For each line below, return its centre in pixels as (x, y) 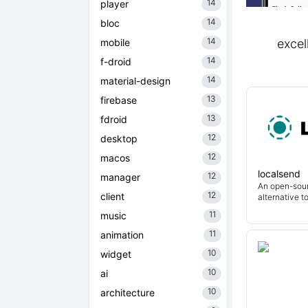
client (112, 196)
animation (122, 235)
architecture (128, 293)
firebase (119, 100)
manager (120, 177)
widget (116, 254)
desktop (119, 139)
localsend (279, 174)
